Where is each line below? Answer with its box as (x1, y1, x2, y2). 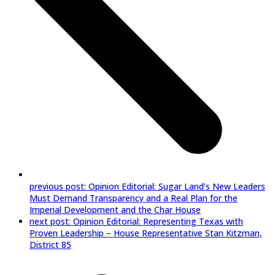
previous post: (29, 180, 88, 192)
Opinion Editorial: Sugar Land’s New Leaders (88, 180, 265, 192)
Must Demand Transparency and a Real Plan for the (29, 192, 238, 204)
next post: (29, 215, 73, 227)
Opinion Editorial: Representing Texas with (73, 215, 243, 227)
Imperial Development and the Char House (29, 203, 201, 215)
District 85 (29, 238, 71, 250)
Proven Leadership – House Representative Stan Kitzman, (29, 227, 262, 239)
